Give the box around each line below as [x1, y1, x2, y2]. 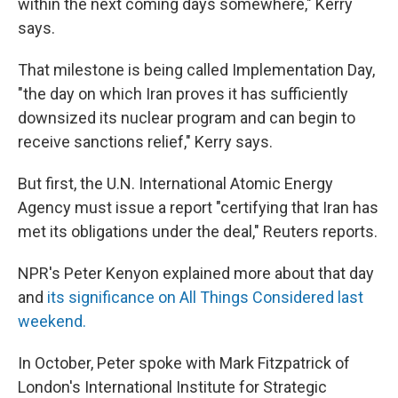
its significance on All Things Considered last [47, 288, 363, 307]
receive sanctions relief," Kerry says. [18, 132, 273, 152]
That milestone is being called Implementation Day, [18, 60, 375, 80]
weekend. [18, 312, 86, 331]
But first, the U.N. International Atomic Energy [18, 174, 333, 194]
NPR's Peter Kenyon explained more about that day [18, 264, 374, 283]
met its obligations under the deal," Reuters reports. [18, 222, 378, 242]
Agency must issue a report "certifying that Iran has [18, 198, 378, 218]
